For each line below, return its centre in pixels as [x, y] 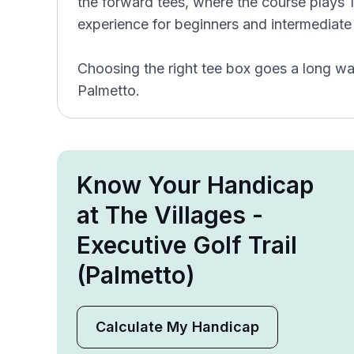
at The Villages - [170, 215]
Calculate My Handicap [177, 327]
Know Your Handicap [195, 185]
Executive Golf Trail [187, 245]
